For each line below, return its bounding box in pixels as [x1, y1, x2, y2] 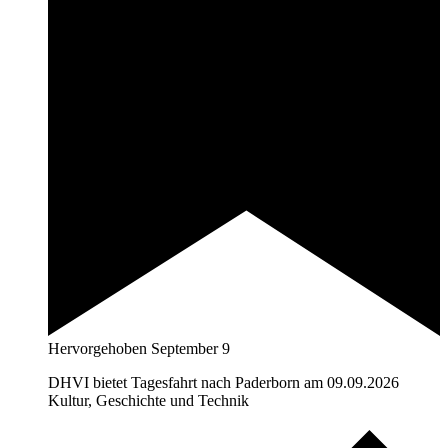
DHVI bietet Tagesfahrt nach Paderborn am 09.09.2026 [48, 373, 399, 391]
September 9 [151, 339, 230, 357]
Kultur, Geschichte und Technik [48, 391, 249, 409]
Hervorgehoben [48, 339, 147, 357]
